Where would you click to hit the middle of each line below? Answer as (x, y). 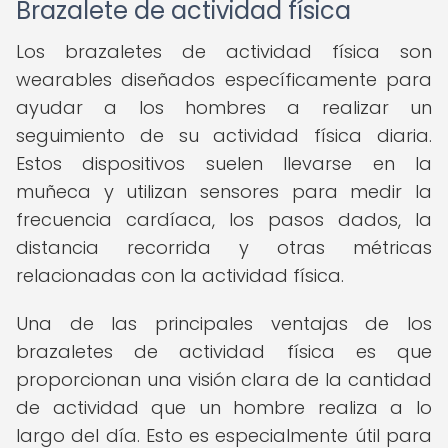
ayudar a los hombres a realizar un (224, 107)
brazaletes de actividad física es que (224, 351)
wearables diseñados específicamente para (224, 79)
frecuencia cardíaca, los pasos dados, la (224, 219)
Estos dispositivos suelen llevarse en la (224, 163)
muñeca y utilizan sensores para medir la (224, 191)
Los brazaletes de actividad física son (224, 51)
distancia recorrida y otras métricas (224, 247)
